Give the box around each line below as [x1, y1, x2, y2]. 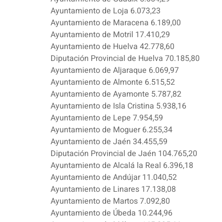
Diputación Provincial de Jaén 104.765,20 [51, 148, 197, 160]
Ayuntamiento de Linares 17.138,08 [51, 183, 176, 196]
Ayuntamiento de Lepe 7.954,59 [51, 112, 163, 124]
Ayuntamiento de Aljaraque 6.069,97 [51, 64, 179, 77]
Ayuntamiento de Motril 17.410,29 [51, 29, 170, 41]
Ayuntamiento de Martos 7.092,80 [51, 195, 170, 208]
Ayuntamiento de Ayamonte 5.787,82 [51, 88, 181, 101]
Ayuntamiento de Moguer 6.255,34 [51, 124, 172, 136]
